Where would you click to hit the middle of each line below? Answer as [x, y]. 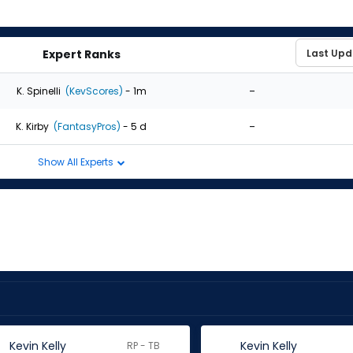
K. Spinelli [38, 91]
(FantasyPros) [86, 126]
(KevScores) [93, 91]
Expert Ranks [81, 54]
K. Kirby [32, 126]
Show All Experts [76, 162]
